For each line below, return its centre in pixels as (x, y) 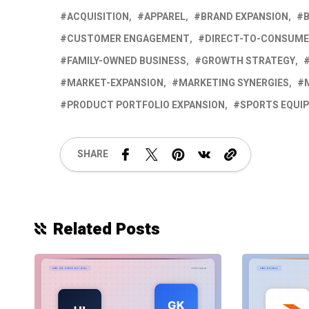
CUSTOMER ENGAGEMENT (128, 39)
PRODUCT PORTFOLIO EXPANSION (146, 105)
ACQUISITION (98, 17)
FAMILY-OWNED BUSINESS (127, 61)
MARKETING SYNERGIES (234, 83)
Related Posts (107, 229)
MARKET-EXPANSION (115, 83)
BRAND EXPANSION (245, 17)
